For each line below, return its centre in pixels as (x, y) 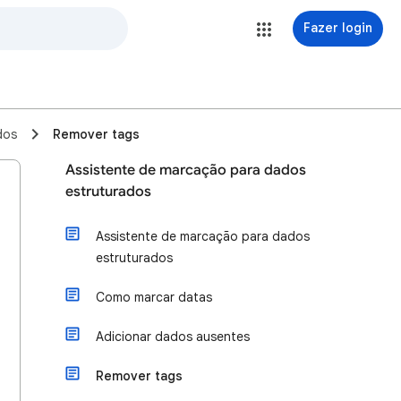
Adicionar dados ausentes (173, 337)
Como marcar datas (154, 297)
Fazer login (338, 28)
